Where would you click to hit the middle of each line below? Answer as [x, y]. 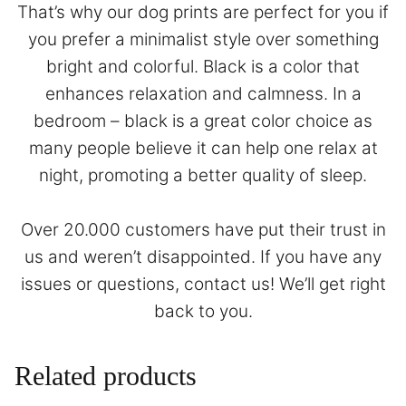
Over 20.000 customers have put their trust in [203, 230]
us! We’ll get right [318, 285]
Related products [106, 376]
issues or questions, [102, 285]
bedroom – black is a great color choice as [203, 121]
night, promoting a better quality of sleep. [203, 175]
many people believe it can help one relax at [203, 148]
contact [217, 285]
